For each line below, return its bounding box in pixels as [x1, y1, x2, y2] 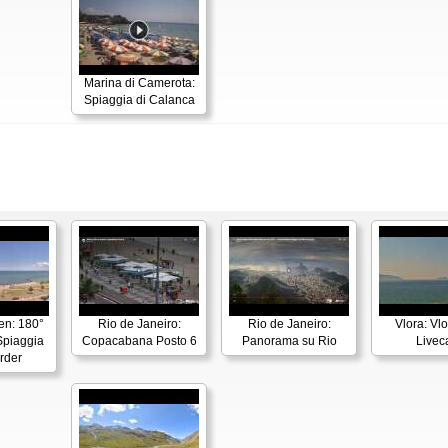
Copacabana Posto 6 [81, 334, 197, 349]
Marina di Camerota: [83, 76, 195, 91]
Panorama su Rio [241, 334, 337, 349]
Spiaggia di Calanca [83, 93, 195, 108]
